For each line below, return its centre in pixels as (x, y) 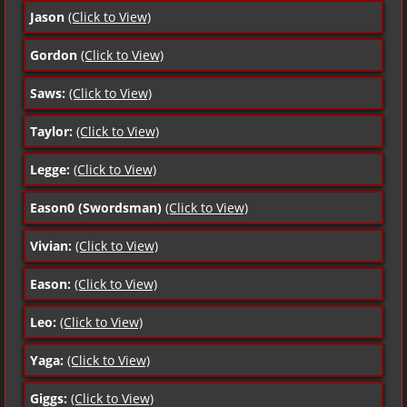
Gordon (54, 55)
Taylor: (51, 131)
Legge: (50, 169)
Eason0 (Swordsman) (96, 207)
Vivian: (51, 245)
